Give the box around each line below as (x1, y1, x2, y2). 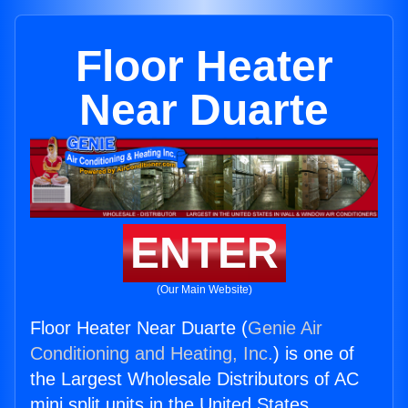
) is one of (273, 343, 354, 364)
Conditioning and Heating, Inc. (30, 343, 273, 364)
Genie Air (248, 318, 322, 339)
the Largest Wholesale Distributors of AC (30, 369, 359, 390)
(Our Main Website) (156, 283, 252, 297)
